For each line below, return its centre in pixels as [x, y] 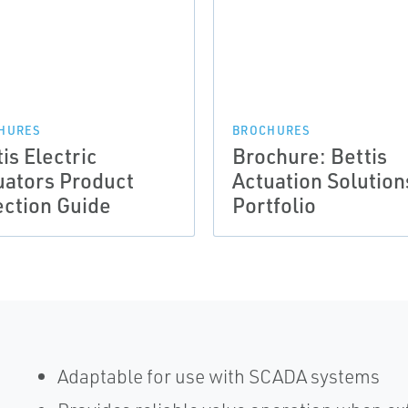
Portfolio [274, 205]
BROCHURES [272, 130]
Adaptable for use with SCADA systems [218, 376]
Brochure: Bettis [310, 156]
